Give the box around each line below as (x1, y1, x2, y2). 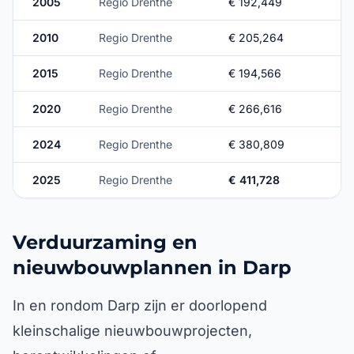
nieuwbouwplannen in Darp (13, 256, 292, 279)
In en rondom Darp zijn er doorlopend (13, 297, 267, 314)
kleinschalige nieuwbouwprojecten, (13, 322, 252, 339)
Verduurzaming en (13, 231, 198, 254)
